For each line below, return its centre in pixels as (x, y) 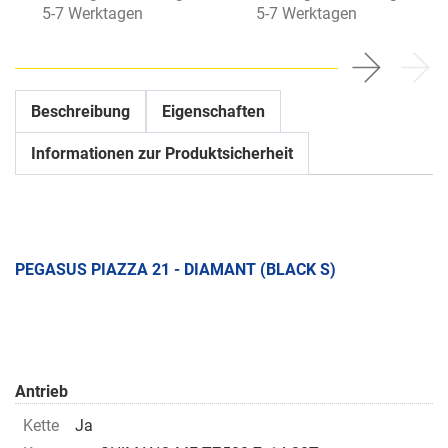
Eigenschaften (213, 112)
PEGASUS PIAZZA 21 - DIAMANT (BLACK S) (175, 270)
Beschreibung (80, 112)
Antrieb (41, 392)
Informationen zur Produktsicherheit (162, 154)
